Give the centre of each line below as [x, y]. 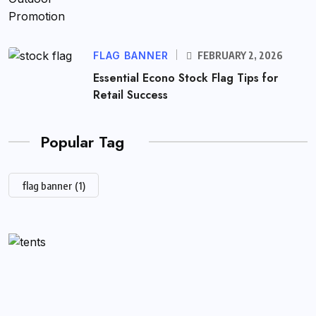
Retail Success [130, 95]
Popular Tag [82, 142]
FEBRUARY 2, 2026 [239, 56]
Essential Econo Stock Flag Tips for [186, 78]
